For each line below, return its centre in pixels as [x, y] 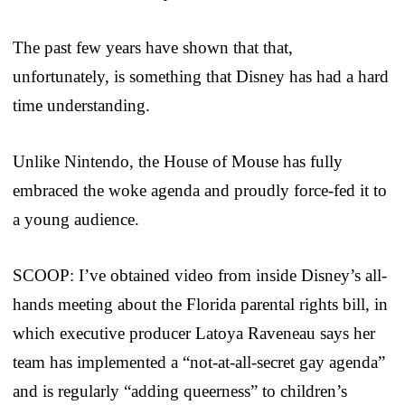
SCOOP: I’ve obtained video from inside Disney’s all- [200, 275]
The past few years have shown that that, [153, 47]
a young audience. [76, 219]
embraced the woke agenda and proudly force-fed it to [200, 190]
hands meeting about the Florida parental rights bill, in [200, 304]
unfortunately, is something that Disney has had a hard [201, 76]
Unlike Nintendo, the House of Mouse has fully [178, 161]
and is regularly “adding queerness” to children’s [180, 391]
